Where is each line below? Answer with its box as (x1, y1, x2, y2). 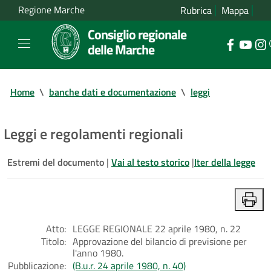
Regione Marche (18, 2, 85, 18)
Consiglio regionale (88, 24, 186, 44)
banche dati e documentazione (49, 84, 176, 99)
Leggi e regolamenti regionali (4, 122, 183, 145)
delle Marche (88, 39, 154, 59)
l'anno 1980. (73, 245, 123, 260)
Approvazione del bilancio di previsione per (73, 233, 247, 249)
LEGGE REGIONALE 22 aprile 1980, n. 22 (73, 221, 241, 236)
